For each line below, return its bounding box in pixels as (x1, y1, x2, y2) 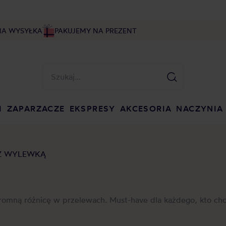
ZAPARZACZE (7, 103, 65, 114)
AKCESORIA (120, 103, 172, 114)
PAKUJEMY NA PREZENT (54, 26, 137, 35)
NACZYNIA (176, 103, 223, 114)
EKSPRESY (69, 103, 116, 114)
